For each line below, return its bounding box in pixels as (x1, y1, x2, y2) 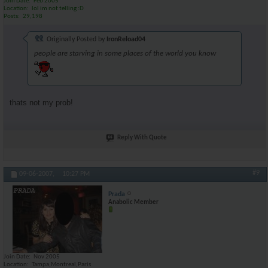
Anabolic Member (108, 199, 159, 206)
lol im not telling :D (32, 5, 84, 12)
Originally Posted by (45, 35, 106, 43)
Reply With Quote (117, 134, 167, 141)
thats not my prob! (10, 98, 73, 107)
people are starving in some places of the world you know (34, 49, 216, 57)
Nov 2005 (33, 254, 60, 260)
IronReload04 (106, 35, 145, 43)
